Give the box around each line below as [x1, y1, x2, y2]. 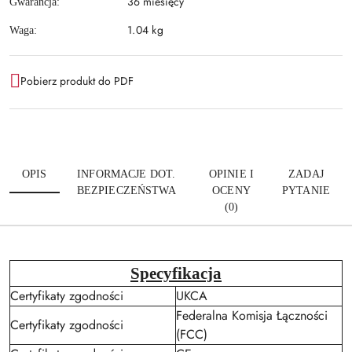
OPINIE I [208, 168, 255, 181]
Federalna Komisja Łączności [176, 306, 328, 325]
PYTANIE [282, 185, 330, 197]
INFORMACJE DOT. [77, 168, 176, 181]
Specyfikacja [130, 264, 222, 283]
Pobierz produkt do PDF [20, 72, 134, 89]
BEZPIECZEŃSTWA [76, 185, 176, 197]
